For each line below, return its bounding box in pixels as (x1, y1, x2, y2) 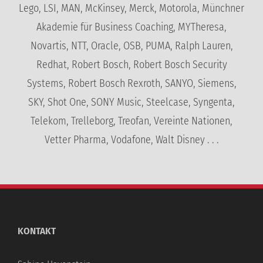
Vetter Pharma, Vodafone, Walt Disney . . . (44, 133, 219, 146)
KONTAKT (18, 224, 56, 237)
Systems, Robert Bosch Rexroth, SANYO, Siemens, (26, 76, 237, 90)
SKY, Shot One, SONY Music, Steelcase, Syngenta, (28, 95, 235, 109)
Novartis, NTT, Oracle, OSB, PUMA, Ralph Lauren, (30, 39, 233, 52)
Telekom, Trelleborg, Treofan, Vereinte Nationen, (31, 114, 232, 127)
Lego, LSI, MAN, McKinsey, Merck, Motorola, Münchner (19, 1, 244, 15)
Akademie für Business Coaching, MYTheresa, (36, 20, 227, 33)
